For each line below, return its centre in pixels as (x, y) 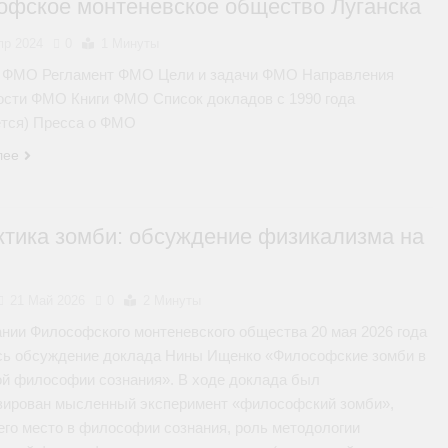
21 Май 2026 (48, 301)
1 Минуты (130, 43)
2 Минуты (172, 301)
